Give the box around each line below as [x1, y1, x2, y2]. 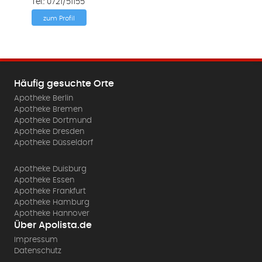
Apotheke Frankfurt [14, 187, 87, 196]
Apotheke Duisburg [14, 165, 87, 174]
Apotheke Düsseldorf [14, 139, 94, 147]
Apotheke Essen [14, 176, 75, 185]
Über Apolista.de [14, 220, 92, 230]
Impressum [14, 236, 58, 244]
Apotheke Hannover [14, 209, 90, 218]
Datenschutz [14, 247, 62, 256]
